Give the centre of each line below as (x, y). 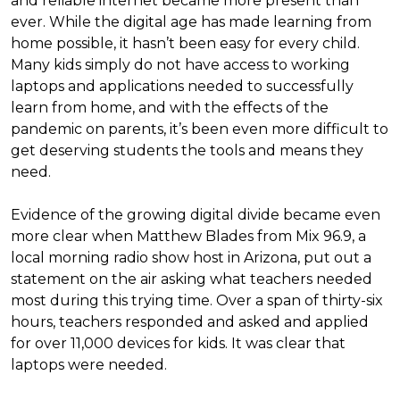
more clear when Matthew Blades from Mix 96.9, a (188, 236)
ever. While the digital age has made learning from (191, 22)
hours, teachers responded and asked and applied (190, 322)
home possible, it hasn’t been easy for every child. (185, 43)
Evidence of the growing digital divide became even (196, 215)
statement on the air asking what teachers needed (192, 279)
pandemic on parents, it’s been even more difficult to (200, 129)
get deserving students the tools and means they (187, 150)
